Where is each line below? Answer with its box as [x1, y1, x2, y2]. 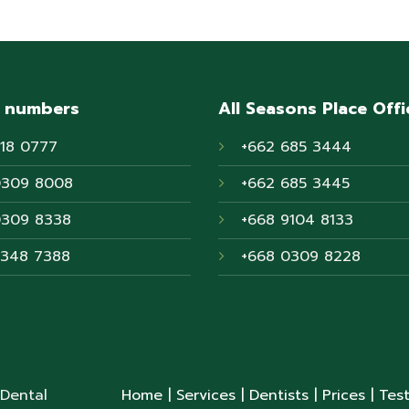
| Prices [309, 384, 366, 407]
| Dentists [236, 384, 309, 407]
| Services [163, 384, 236, 407]
